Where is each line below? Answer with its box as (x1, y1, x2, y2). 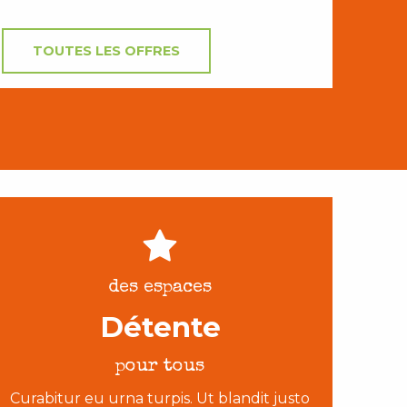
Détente (99, 310, 221, 345)
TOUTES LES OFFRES (33, 43, 180, 60)
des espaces (108, 279, 212, 298)
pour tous (115, 358, 204, 377)
